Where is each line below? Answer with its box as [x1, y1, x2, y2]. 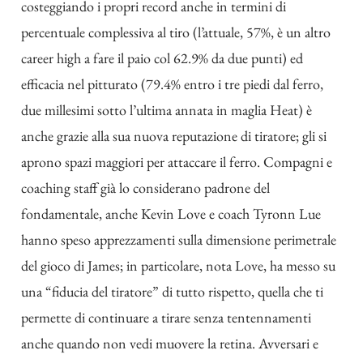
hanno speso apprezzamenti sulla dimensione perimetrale [21, 230, 336, 250]
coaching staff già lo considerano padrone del [21, 178, 270, 198]
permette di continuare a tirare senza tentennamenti [21, 308, 311, 327]
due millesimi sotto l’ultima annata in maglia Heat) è [21, 100, 312, 120]
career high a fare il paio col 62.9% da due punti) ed [21, 49, 303, 68]
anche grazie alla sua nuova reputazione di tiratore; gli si [21, 126, 327, 146]
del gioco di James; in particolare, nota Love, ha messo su [21, 256, 335, 275]
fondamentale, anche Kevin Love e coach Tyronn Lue [21, 204, 321, 224]
